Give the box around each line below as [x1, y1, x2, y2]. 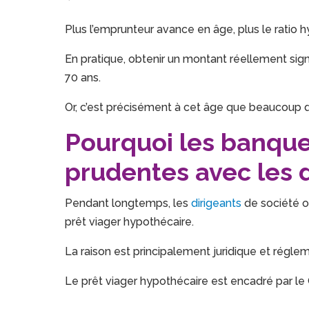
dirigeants [191, 197, 242, 210]
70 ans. [65, 71, 101, 85]
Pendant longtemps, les [65, 197, 192, 210]
